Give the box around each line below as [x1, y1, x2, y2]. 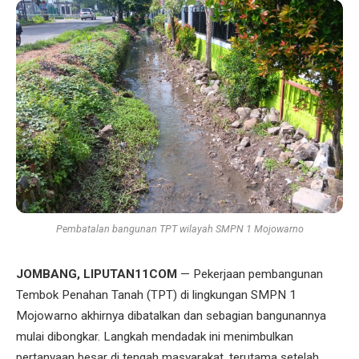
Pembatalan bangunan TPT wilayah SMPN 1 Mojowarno [55, 222, 304, 235]
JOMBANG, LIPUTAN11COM [16, 266, 177, 281]
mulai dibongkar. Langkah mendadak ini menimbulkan [16, 329, 293, 344]
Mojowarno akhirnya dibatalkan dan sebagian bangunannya [16, 308, 326, 323]
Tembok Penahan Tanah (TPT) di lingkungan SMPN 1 [16, 287, 296, 302]
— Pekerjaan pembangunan [177, 266, 323, 281]
